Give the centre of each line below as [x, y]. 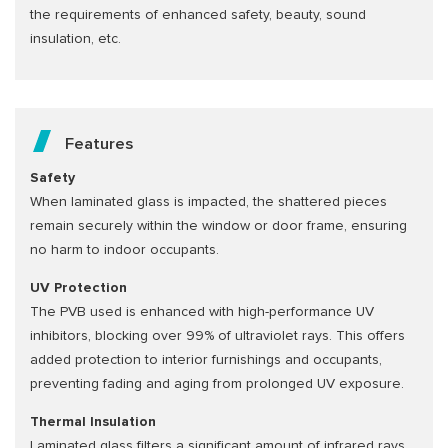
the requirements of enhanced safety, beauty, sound [198, 15]
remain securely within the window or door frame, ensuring [218, 226]
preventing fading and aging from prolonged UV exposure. [217, 384]
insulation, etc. [75, 39]
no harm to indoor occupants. [124, 250]
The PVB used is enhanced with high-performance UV [202, 312]
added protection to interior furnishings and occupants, [206, 360]
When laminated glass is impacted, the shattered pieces [208, 202]
